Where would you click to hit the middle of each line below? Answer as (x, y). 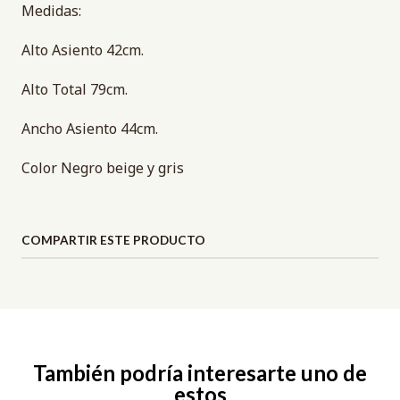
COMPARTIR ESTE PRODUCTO (113, 240)
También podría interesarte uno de (200, 373)
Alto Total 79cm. (75, 89)
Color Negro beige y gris (104, 168)
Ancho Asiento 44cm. (90, 129)
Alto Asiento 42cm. (83, 50)
